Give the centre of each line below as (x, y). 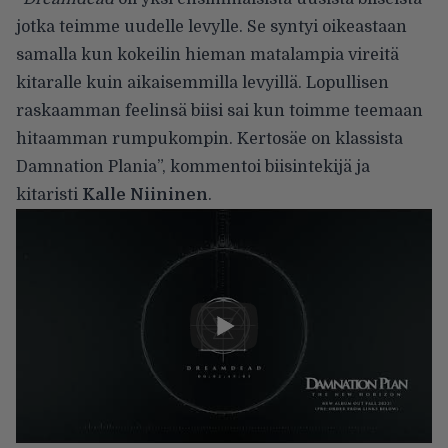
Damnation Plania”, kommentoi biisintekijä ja (193, 166)
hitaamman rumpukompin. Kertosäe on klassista (209, 138)
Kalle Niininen (145, 194)
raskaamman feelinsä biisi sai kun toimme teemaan (219, 110)
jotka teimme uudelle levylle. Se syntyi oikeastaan (211, 26)
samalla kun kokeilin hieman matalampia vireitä (207, 54)
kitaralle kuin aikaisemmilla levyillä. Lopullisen (202, 82)
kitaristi (49, 194)
